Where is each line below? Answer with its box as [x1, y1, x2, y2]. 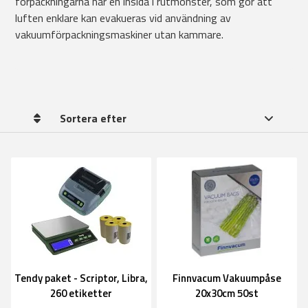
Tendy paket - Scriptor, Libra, [14, 270, 148, 286]
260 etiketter [50, 285, 112, 301]
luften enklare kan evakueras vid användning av [15, 10, 231, 26]
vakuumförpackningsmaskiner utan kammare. [15, 26, 226, 43]
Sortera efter [59, 110, 126, 126]
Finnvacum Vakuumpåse [173, 270, 281, 286]
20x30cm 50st [195, 285, 258, 301]
